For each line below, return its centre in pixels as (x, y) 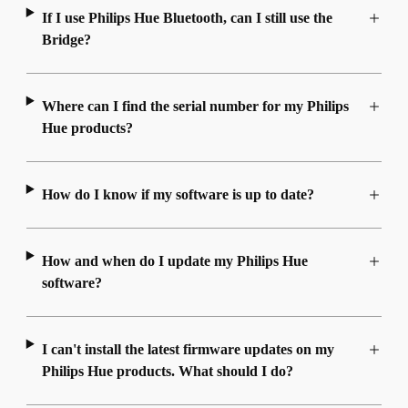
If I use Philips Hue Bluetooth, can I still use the (187, 18)
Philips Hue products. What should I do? (167, 372)
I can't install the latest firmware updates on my (188, 350)
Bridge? (66, 40)
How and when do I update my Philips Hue (174, 261)
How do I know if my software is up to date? (178, 195)
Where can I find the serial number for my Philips (195, 107)
